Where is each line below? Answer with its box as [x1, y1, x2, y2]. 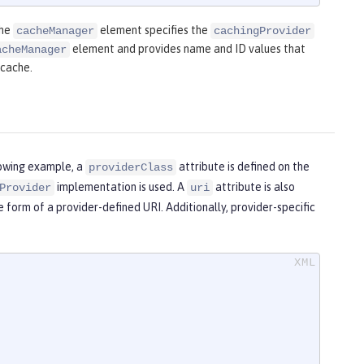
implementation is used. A [54, 180, 187, 194]
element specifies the [97, 24, 210, 37]
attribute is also [213, 180, 295, 194]
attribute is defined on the [176, 160, 310, 174]
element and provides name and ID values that [70, 42, 305, 56]
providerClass [89, 161, 173, 175]
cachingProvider [214, 24, 311, 38]
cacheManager [16, 24, 94, 38]
